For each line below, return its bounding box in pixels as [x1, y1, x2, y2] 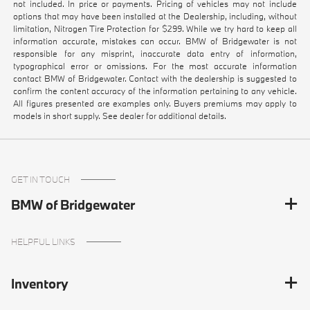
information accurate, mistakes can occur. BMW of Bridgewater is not [13, 35, 297, 47]
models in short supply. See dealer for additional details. [13, 110, 227, 122]
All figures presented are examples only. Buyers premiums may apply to [13, 98, 297, 109]
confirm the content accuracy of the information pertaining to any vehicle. [13, 85, 297, 97]
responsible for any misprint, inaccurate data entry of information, [13, 48, 297, 60]
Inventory [11, 275, 69, 292]
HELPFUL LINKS [11, 236, 75, 248]
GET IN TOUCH [11, 174, 70, 185]
